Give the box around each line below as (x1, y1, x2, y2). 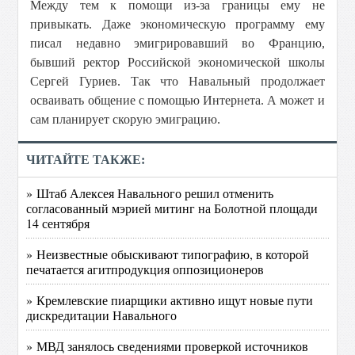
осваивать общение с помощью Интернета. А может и (30, 94, 325, 107)
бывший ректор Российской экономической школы (30, 55, 325, 69)
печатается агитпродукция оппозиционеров (26, 261, 265, 277)
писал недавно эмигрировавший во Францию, (30, 36, 325, 50)
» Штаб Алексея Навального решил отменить (26, 185, 274, 201)
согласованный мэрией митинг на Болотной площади (26, 200, 319, 216)
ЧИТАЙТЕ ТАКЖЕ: (26, 153, 146, 166)
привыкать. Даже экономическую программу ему (30, 17, 325, 31)
